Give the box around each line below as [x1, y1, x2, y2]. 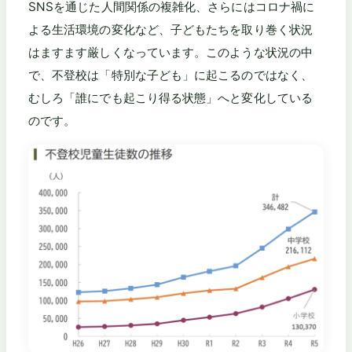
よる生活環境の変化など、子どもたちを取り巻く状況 [28, 22, 313, 38]
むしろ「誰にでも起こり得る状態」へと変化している [28, 90, 313, 106]
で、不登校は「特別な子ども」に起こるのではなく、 [28, 68, 313, 83]
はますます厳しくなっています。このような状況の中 [28, 45, 313, 60]
